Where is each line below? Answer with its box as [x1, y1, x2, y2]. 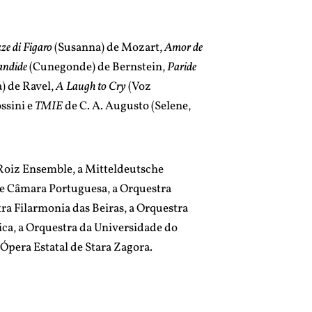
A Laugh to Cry [54, 78, 129, 95]
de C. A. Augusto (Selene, [65, 97, 192, 114]
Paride [165, 58, 197, 75]
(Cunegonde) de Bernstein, [29, 58, 166, 75]
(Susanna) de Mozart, [54, 39, 163, 56]
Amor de [162, 39, 203, 56]
